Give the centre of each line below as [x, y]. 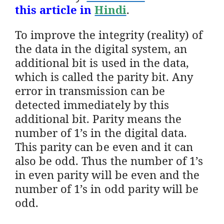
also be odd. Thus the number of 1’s [109, 160]
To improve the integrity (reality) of [109, 34]
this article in [53, 9]
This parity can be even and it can [104, 146]
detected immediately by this [92, 104]
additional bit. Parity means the [98, 118]
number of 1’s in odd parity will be [107, 188]
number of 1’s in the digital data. [101, 132]
